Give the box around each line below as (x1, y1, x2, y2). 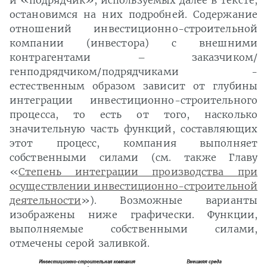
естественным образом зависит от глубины (10, 80, 257, 92)
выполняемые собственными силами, (10, 223, 257, 235)
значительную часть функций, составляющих (10, 123, 257, 135)
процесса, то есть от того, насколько (10, 108, 257, 121)
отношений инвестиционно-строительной (10, 23, 257, 35)
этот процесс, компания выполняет (10, 137, 257, 150)
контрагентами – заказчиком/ (10, 51, 257, 64)
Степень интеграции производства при (18, 166, 257, 178)
